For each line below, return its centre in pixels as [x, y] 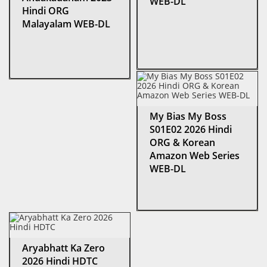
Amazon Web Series [195, 155]
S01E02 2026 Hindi [191, 129]
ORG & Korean [182, 142]
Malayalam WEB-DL [66, 24]
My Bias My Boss [188, 116]
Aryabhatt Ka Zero [63, 248]
